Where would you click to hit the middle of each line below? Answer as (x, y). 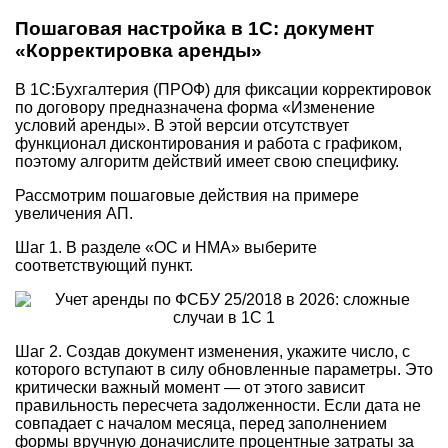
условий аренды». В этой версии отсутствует (182, 125)
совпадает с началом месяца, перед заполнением (201, 423)
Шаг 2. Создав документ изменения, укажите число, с (212, 351)
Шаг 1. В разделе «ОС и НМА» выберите (166, 247)
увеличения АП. (74, 213)
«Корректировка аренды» (138, 50)
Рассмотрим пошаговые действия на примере (187, 195)
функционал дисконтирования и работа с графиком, (208, 143)
